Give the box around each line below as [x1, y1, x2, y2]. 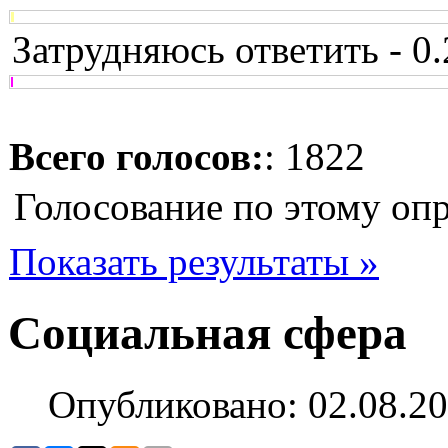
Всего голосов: [9, 134, 264, 178]
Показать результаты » [9, 239, 379, 283]
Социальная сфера [8, 307, 407, 360]
